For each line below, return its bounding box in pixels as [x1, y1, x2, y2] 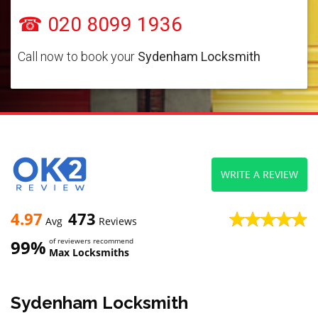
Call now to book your [18, 48, 138, 64]
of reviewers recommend [49, 236, 133, 246]
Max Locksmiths [49, 246, 129, 259]
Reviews [96, 214, 137, 228]
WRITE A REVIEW [221, 167, 298, 181]
